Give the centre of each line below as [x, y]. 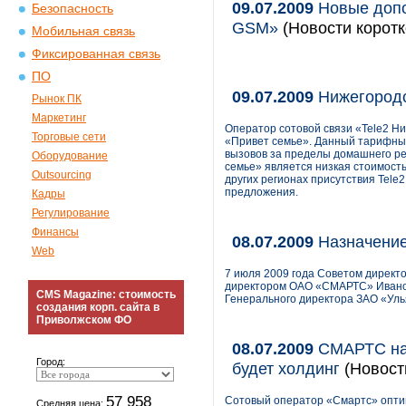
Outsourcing [62, 175]
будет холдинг [286, 368]
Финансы [55, 232]
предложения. [261, 192]
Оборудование [70, 156]
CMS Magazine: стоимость [106, 295]
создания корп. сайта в [98, 307]
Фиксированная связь [96, 54]
